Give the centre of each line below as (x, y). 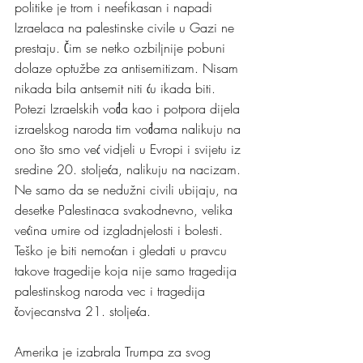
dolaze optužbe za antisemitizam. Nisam (128, 68)
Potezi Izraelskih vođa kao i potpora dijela (129, 109)
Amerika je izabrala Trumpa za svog (115, 352)
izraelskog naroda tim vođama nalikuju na (130, 129)
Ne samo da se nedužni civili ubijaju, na (128, 190)
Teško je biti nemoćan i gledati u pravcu (123, 251)
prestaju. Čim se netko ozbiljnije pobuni (122, 48)
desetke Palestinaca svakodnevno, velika (126, 210)
